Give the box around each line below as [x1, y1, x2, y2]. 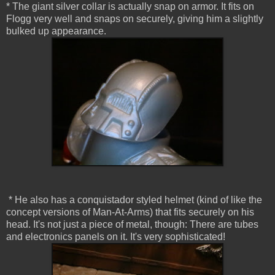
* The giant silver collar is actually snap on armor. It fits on [6, 1, 254, 12]
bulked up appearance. [6, 26, 106, 37]
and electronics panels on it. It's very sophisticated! [6, 231, 225, 242]
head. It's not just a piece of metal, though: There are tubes [6, 219, 258, 230]
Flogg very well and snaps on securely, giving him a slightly [6, 14, 263, 25]
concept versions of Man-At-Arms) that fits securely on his [6, 207, 254, 218]
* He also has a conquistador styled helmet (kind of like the [6, 195, 262, 206]
